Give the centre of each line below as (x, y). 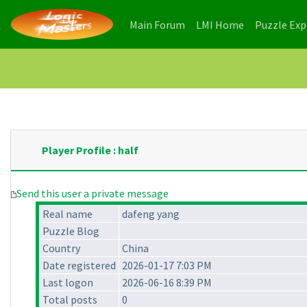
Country (61, 248)
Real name (67, 214)
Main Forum (157, 24)
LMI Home (220, 24)
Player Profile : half (90, 150)
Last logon (68, 283)
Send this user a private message (93, 194)
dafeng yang (151, 214)
